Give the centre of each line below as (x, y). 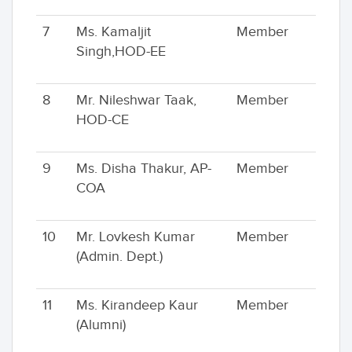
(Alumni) (101, 325)
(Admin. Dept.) (119, 257)
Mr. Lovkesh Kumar (136, 237)
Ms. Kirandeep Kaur (137, 305)
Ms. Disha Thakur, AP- (144, 169)
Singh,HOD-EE (121, 51)
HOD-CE (103, 120)
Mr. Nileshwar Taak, (136, 100)
